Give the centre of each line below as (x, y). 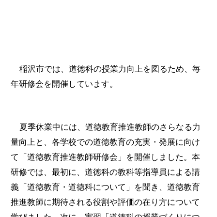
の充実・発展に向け (163, 142)
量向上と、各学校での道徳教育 (69, 142)
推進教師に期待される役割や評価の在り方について (106, 202)
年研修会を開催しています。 (64, 84)
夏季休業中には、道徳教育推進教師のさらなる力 (110, 127)
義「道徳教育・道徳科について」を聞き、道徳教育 (106, 187)
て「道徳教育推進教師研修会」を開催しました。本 (106, 157)
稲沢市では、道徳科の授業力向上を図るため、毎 (110, 69)
